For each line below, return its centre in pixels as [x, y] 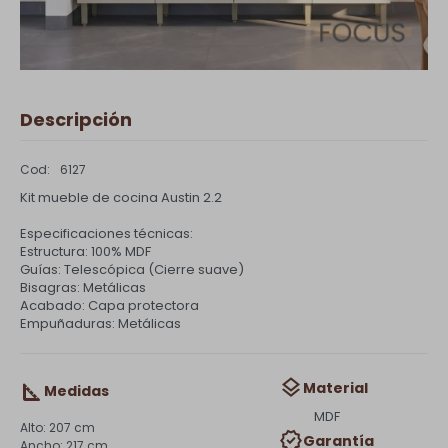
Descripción [76, 119]
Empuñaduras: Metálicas [100, 323]
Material [335, 387]
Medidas [76, 391]
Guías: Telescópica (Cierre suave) [132, 269]
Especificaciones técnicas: [106, 233]
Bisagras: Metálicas [83, 287]
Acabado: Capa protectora [109, 305]
